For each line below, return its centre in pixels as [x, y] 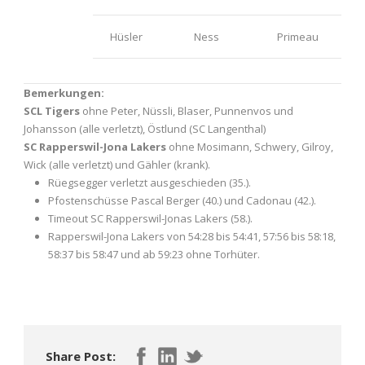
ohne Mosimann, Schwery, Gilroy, [250, 146]
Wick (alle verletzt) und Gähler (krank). [117, 164]
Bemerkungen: [64, 92]
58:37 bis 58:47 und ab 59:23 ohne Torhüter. [154, 254]
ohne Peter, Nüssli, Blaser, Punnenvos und [187, 110]
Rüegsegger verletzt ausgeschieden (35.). [150, 182]
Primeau [297, 36]
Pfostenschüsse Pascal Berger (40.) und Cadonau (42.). [182, 200]
